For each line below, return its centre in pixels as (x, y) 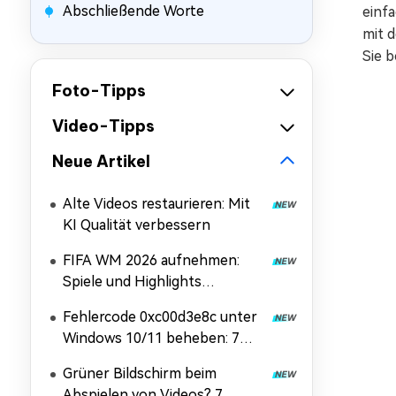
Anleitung (95, 324)
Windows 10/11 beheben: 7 (151, 338)
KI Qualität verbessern (137, 225)
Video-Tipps (103, 126)
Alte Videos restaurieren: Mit (156, 204)
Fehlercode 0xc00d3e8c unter (160, 317)
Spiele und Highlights (132, 282)
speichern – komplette (138, 303)
